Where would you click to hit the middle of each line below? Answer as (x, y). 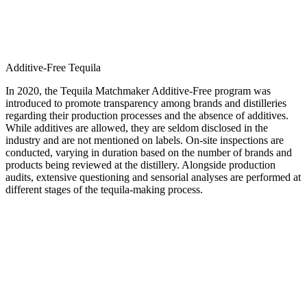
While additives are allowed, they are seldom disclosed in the (137, 127)
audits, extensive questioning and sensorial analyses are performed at (153, 177)
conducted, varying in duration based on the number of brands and (149, 152)
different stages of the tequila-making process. (104, 189)
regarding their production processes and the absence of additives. (147, 115)
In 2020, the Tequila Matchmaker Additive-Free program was (138, 90)
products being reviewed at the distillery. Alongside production (140, 164)
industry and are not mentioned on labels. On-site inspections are (145, 140)
